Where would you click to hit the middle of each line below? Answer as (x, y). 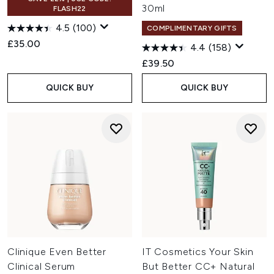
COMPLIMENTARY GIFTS (192, 28)
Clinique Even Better (57, 252)
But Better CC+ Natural (198, 266)
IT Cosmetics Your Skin (198, 252)
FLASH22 (70, 9)
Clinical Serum (42, 266)
